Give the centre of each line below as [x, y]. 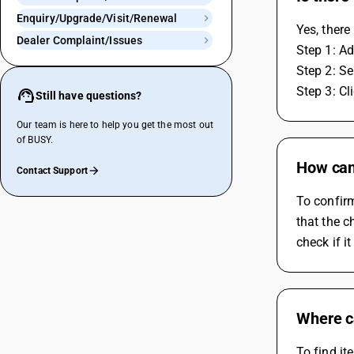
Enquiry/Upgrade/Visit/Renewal [97, 18]
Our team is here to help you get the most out [115, 125]
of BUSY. [35, 140]
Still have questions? [88, 96]
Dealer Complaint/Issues [79, 40]
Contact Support [52, 171]
